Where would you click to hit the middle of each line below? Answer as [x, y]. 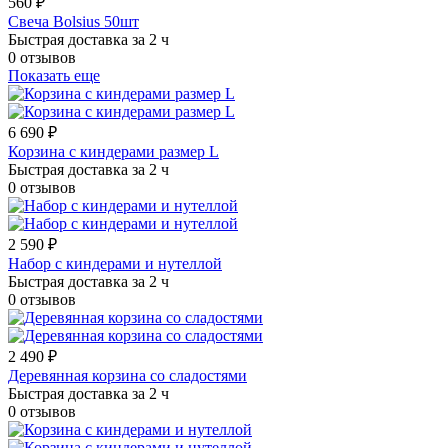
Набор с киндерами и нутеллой [115, 264]
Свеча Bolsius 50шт [73, 22]
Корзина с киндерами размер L [113, 152]
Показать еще [54, 76]
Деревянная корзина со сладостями [127, 376]
